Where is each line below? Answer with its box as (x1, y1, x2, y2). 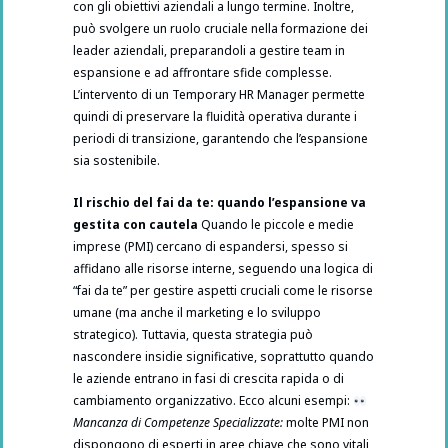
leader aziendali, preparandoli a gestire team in (73, 42, 345, 60)
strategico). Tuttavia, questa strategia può (73, 326, 313, 344)
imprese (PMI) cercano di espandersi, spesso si (73, 238, 348, 256)
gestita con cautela (73, 216, 198, 234)
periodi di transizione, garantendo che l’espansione (73, 130, 368, 148)
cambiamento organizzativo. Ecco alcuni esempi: (73, 392, 353, 410)
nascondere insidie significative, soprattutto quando (73, 348, 374, 366)
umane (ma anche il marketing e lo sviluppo (73, 304, 321, 322)
